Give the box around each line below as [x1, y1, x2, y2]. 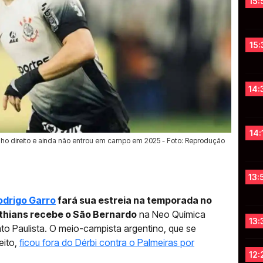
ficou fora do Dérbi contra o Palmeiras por [19, 237, 194, 248]
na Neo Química [137, 208, 205, 220]
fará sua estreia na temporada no [56, 194, 212, 206]
